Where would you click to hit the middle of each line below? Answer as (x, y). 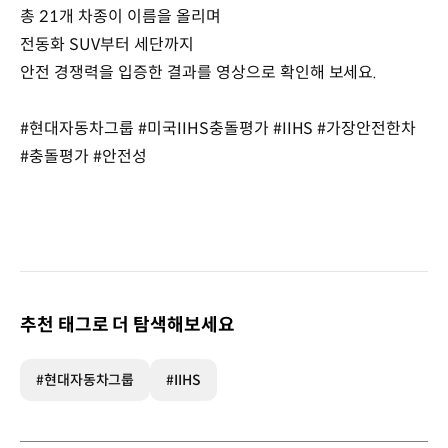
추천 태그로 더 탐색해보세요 (127, 325)
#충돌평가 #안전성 (83, 156)
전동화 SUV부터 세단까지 (107, 44)
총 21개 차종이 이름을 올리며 (120, 16)
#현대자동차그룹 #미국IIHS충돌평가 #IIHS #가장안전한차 (218, 128)
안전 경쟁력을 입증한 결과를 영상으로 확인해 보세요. (199, 72)
